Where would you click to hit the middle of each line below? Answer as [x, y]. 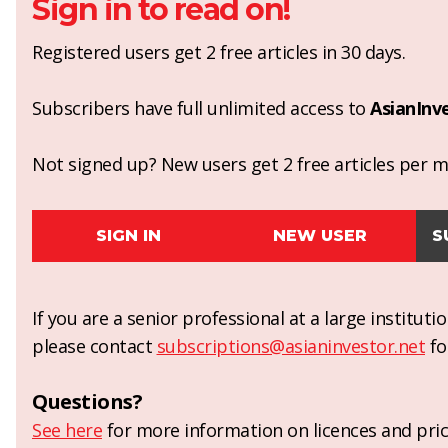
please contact [94, 346]
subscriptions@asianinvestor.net [290, 346]
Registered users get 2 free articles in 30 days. [218, 52]
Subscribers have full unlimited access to [201, 108]
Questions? [87, 401]
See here [67, 430]
